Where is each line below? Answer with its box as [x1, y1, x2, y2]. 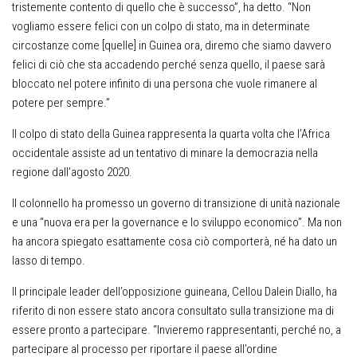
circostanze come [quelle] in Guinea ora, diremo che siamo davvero [12, 37, 331, 53]
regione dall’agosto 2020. [12, 164, 132, 179]
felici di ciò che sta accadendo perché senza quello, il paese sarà [12, 57, 325, 72]
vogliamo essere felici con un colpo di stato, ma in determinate [12, 18, 310, 33]
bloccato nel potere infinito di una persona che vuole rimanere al [12, 76, 317, 91]
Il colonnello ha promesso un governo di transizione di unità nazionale [12, 195, 340, 210]
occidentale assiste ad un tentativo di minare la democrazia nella [12, 145, 318, 160]
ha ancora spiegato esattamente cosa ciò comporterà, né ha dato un [12, 233, 337, 249]
